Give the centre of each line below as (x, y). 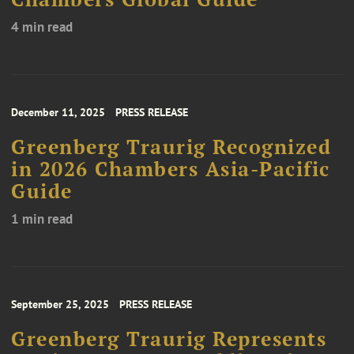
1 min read (42, 219)
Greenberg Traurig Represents (169, 339)
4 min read (42, 27)
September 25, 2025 (60, 305)
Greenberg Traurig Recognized (171, 147)
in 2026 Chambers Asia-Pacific (171, 169)
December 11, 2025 (58, 113)
